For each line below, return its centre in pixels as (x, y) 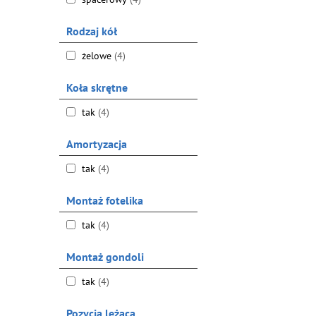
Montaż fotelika (104, 200)
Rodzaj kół (91, 31)
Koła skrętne (97, 87)
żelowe (96, 56)
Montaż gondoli (105, 257)
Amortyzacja (96, 144)
